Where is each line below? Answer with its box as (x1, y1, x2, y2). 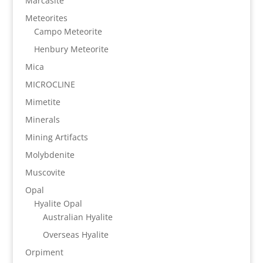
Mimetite (25, 96, 60, 107)
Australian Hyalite (42, 211, 113, 222)
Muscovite (25, 167, 65, 178)
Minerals (25, 114, 60, 125)
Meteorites (25, 12, 68, 23)
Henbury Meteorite (33, 43, 109, 55)
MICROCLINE (25, 79, 75, 90)
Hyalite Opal (33, 198, 82, 209)
